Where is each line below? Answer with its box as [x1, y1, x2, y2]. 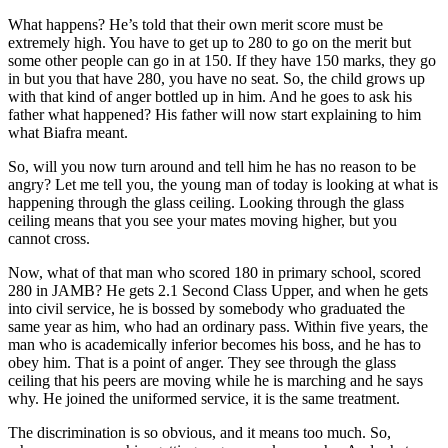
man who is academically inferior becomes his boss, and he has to [8, 335, 421, 353]
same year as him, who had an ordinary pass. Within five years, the [8, 317, 428, 335]
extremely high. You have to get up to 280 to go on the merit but [8, 33, 411, 51]
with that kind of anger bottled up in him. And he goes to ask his [8, 87, 412, 105]
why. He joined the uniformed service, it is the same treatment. [8, 389, 400, 407]
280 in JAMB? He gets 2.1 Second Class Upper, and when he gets [8, 281, 428, 299]
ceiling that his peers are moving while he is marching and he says [8, 371, 423, 389]
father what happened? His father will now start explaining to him [8, 105, 421, 123]
